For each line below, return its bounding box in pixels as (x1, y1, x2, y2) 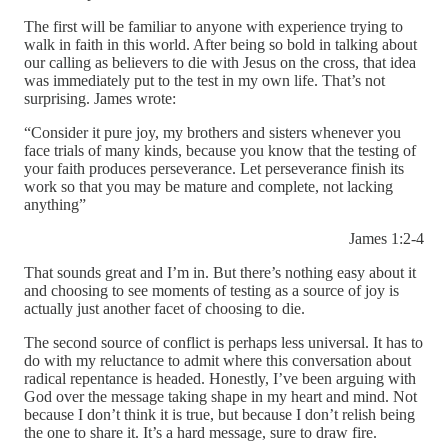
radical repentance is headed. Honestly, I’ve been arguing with (24, 370, 416, 388)
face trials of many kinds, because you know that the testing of (24, 142, 416, 160)
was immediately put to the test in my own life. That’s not (24, 72, 385, 90)
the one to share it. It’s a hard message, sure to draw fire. (24, 424, 377, 442)
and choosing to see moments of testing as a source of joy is (24, 282, 399, 300)
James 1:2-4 (349, 230, 424, 248)
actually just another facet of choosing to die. (24, 300, 305, 318)
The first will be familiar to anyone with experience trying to (24, 18, 403, 36)
